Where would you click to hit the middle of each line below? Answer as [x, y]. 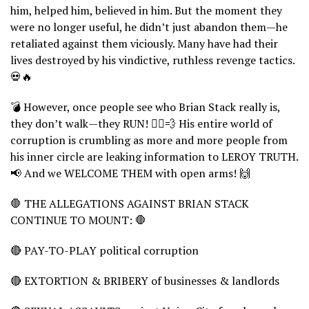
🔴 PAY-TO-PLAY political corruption [104, 250]
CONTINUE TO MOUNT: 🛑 [78, 220]
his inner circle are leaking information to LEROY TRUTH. [154, 156]
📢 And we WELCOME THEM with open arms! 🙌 [130, 173]
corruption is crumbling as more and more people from [149, 140]
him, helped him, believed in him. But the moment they [146, 10]
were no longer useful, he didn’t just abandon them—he [149, 27]
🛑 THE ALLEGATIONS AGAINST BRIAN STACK [130, 203]
